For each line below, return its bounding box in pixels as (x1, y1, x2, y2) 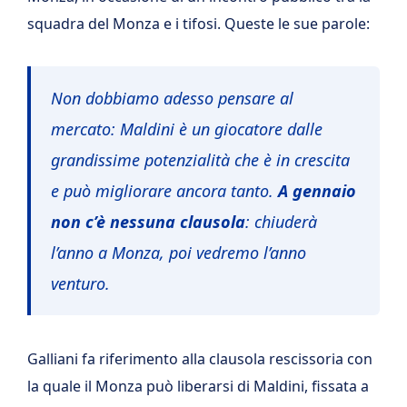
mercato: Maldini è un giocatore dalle (51, 118, 323, 141)
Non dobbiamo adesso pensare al (51, 87, 293, 110)
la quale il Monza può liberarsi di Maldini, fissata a (27, 375, 369, 396)
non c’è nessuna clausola (51, 211, 245, 233)
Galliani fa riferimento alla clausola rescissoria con (27, 348, 372, 369)
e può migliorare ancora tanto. (51, 180, 278, 203)
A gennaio (278, 180, 356, 203)
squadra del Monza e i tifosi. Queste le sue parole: (27, 13, 370, 34)
